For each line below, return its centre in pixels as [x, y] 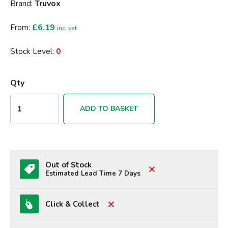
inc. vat [67, 28]
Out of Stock [69, 165]
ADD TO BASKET [109, 109]
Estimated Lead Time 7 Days [93, 173]
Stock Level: [33, 51]
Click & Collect [73, 204]
